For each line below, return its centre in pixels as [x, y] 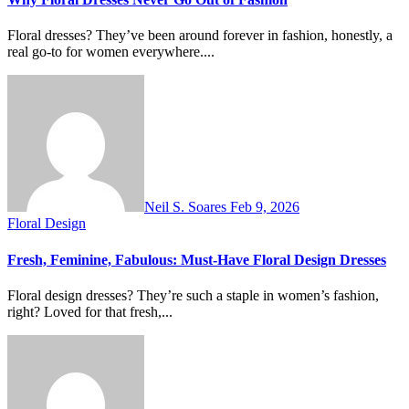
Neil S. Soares [187, 207]
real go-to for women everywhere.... [111, 52]
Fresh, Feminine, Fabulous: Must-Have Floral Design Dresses [197, 259]
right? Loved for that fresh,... [90, 311]
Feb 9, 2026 [265, 207]
